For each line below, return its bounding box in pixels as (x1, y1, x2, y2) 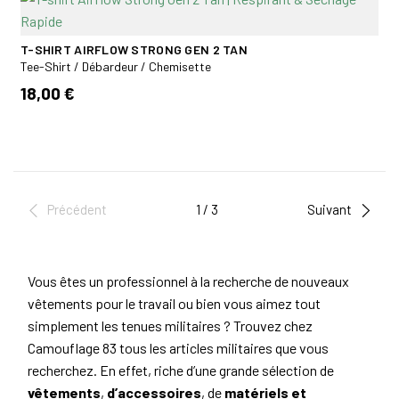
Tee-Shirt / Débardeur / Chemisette (20, 58, 211, 74)
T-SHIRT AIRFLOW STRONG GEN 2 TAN (20, 41, 248, 57)
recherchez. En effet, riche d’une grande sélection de (28, 362, 334, 379)
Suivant (306, 201, 352, 218)
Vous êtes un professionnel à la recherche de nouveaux (28, 273, 349, 290)
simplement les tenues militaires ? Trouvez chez (28, 317, 313, 335)
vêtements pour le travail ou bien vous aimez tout (28, 295, 321, 313)
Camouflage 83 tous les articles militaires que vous (28, 339, 329, 357)
